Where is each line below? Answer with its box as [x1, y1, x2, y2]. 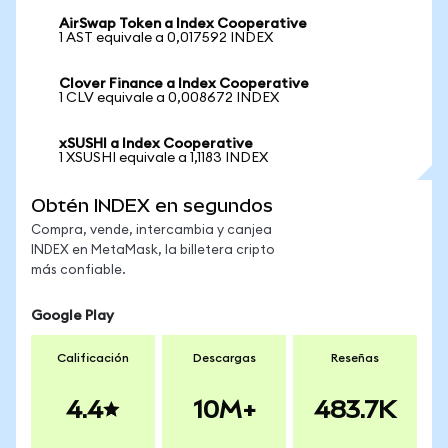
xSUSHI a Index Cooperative [59, 137, 253, 151]
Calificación [57, 352, 129, 364]
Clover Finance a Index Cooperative [59, 77, 309, 91]
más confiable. [31, 264, 126, 277]
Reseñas [331, 352, 379, 364]
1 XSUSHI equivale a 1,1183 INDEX [59, 151, 268, 165]
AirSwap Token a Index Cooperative [59, 17, 307, 31]
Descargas [192, 352, 256, 364]
